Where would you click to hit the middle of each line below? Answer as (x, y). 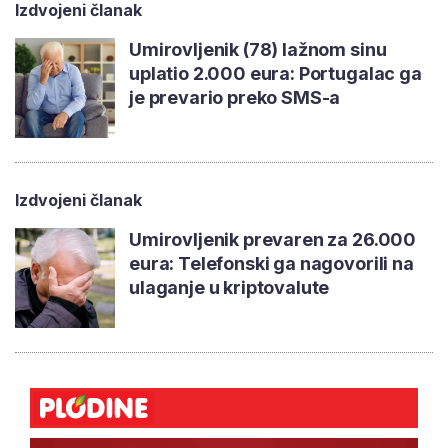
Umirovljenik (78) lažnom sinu (258, 50)
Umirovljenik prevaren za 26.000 (273, 240)
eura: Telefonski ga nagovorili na (271, 264)
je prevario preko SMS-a (235, 98)
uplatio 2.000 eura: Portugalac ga (275, 74)
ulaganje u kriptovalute (229, 288)
